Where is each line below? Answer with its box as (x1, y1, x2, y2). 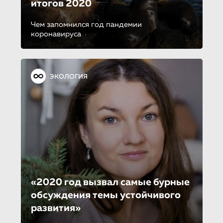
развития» (30, 203, 81, 213)
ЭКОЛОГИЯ (49, 73, 88, 80)
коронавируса (30, 30, 81, 38)
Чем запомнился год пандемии (30, 21, 142, 28)
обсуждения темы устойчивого (30, 190, 181, 200)
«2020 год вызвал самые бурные (30, 177, 190, 187)
